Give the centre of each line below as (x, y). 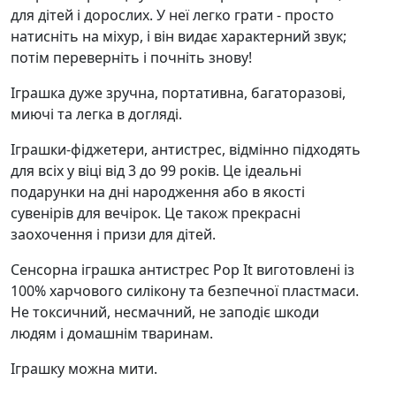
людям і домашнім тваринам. (112, 333)
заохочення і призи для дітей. (113, 234)
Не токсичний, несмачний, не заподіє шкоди (165, 312)
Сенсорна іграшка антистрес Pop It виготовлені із (183, 270)
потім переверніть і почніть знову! (131, 57)
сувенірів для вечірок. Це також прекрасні (156, 213)
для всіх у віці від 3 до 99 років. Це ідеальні (156, 171)
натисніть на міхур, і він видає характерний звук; (179, 36)
